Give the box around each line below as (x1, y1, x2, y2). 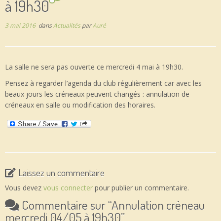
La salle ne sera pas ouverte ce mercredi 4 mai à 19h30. (5, 62, 183, 72)
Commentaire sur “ (22, 196, 111, 213)
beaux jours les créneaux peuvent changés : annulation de (5, 89, 189, 99)
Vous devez (5, 183, 43, 192)
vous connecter (43, 183, 93, 192)
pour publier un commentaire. (93, 183, 189, 192)
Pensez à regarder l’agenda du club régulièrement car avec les (5, 78, 202, 88)
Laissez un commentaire (18, 166, 105, 179)
